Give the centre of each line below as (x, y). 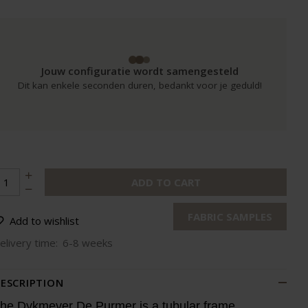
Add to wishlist (44, 221)
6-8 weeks (88, 243)
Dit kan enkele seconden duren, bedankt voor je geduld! (140, 85)
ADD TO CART (166, 182)
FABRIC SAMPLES (230, 217)
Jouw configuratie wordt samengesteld (140, 71)
